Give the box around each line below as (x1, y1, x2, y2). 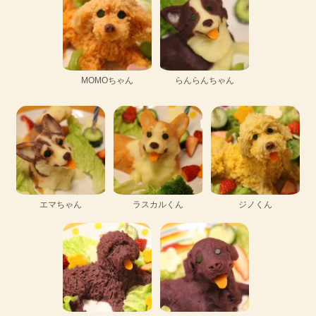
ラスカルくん (132, 199, 183, 209)
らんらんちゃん (174, 75, 234, 85)
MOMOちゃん (81, 75, 134, 85)
